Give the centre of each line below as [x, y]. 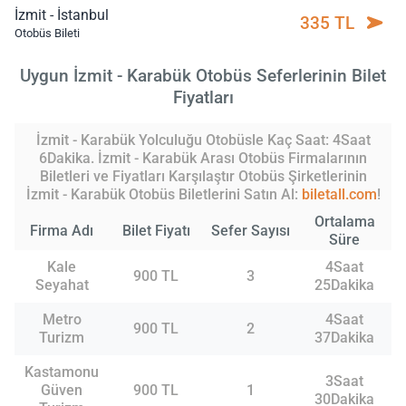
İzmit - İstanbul [62, 15]
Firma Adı [62, 230]
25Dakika [344, 285]
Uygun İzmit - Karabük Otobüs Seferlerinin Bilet [203, 75]
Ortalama [344, 221]
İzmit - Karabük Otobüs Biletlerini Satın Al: [164, 194]
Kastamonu [62, 372]
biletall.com [339, 194]
